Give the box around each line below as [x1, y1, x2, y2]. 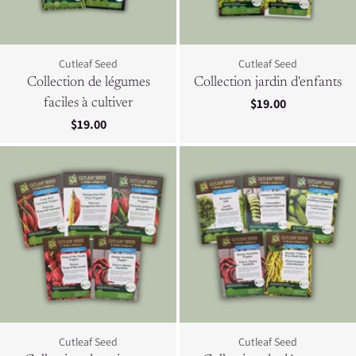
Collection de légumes [26, 75, 150, 90]
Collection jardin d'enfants [194, 75, 342, 90]
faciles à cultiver [44, 96, 133, 110]
